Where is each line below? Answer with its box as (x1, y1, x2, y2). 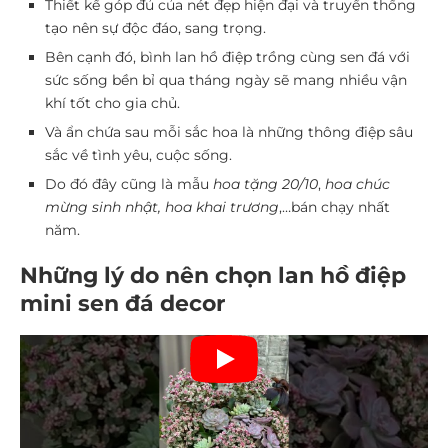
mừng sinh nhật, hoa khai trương (45, 198, 279, 216)
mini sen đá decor (20, 290, 225, 317)
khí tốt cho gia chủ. (45, 94, 180, 112)
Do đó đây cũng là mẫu (45, 175, 213, 193)
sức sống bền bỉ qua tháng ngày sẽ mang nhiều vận (45, 71, 407, 89)
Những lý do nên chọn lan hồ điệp (20, 262, 406, 289)
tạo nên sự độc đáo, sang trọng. (45, 19, 266, 37)
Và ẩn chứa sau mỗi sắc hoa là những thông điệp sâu (45, 123, 413, 141)
